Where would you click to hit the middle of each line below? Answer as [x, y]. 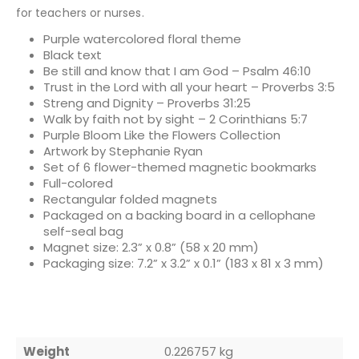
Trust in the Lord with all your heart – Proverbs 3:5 [190, 87]
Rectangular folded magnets [131, 200]
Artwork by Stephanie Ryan [123, 151]
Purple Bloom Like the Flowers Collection [162, 135]
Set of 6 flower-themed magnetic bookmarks [180, 167]
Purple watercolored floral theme [143, 39]
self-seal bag [84, 232]
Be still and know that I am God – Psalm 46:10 [177, 71]
